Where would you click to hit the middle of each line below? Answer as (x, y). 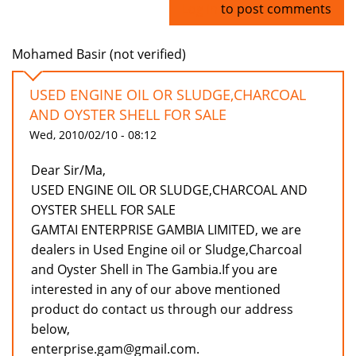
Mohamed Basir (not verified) (99, 54)
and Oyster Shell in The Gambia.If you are (154, 270)
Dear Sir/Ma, (68, 170)
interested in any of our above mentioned (156, 290)
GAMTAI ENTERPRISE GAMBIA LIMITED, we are (166, 230)
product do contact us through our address (162, 310)
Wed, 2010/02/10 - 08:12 (93, 135)
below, (50, 329)
